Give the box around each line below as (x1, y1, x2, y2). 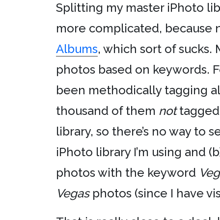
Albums (56, 42, 98, 56)
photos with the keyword (56, 165, 199, 180)
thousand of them (56, 104, 159, 118)
